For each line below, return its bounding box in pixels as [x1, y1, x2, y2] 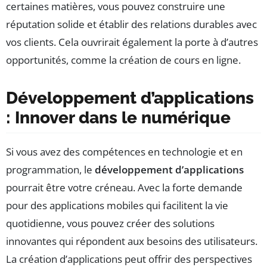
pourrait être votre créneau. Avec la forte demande [6, 180, 243, 194]
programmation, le [6, 162, 95, 176]
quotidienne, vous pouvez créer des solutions [6, 216, 215, 230]
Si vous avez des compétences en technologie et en [6, 144, 243, 159]
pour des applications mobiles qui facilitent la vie [6, 198, 228, 212]
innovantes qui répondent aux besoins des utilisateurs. [6, 234, 257, 248]
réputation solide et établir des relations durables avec [6, 17, 257, 31]
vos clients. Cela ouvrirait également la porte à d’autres [6, 35, 258, 49]
